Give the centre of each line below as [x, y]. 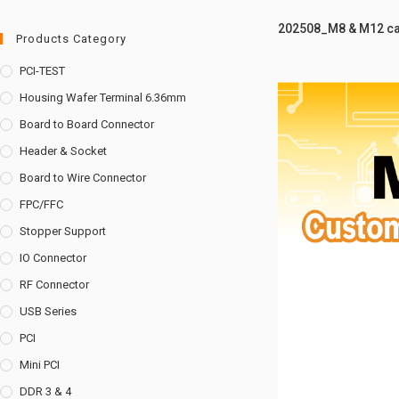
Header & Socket [63, 151]
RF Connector [54, 285]
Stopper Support [63, 231]
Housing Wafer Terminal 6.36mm [103, 98]
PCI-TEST [42, 71]
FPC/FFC [41, 204]
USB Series [48, 311]
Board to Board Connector [87, 124]
